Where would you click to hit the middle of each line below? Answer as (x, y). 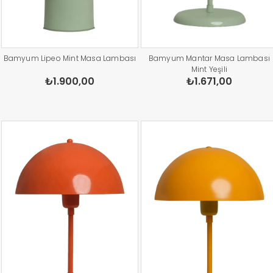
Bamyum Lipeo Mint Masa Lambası (70, 58)
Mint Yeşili (209, 69)
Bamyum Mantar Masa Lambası (209, 58)
